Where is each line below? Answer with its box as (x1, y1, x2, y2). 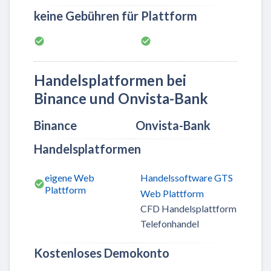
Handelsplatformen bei (34, 71, 186, 90)
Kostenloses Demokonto (34, 246, 169, 261)
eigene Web (45, 172, 94, 184)
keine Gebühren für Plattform (34, 8, 197, 24)
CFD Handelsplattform (140, 202, 237, 214)
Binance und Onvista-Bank (34, 90, 208, 108)
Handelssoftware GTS (140, 172, 233, 184)
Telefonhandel (140, 218, 199, 229)
